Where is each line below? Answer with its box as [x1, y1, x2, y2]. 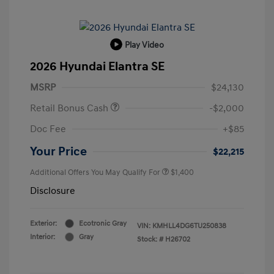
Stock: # [137, 234, 163, 244]
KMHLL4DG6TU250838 [152, 221, 226, 231]
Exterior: [30, 218, 57, 228]
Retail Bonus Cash [30, 102, 111, 114]
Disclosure [30, 184, 75, 197]
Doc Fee [30, 122, 66, 135]
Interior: [30, 232, 55, 242]
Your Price [30, 144, 87, 159]
